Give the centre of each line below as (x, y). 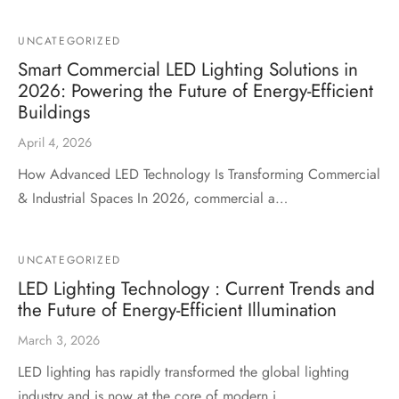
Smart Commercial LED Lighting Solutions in (188, 69)
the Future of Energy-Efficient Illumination (177, 309)
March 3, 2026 (59, 340)
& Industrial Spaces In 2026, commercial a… (153, 198)
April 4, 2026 (55, 142)
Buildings (54, 112)
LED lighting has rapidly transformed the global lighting (183, 371)
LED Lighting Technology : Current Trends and (196, 288)
